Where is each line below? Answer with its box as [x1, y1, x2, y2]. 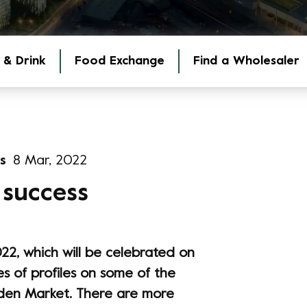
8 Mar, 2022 [13, 155, 87, 168]
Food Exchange [75, 56, 164, 67]
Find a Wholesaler [193, 56, 299, 67]
